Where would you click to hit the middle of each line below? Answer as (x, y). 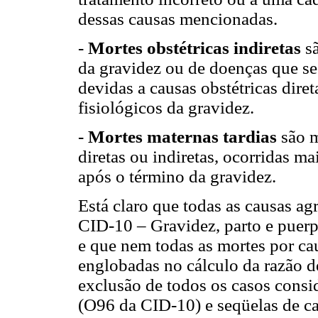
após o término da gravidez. (177, 176)
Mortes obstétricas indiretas (194, 48)
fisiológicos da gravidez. (166, 107)
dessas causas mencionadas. (178, 18)
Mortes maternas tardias (182, 136)
